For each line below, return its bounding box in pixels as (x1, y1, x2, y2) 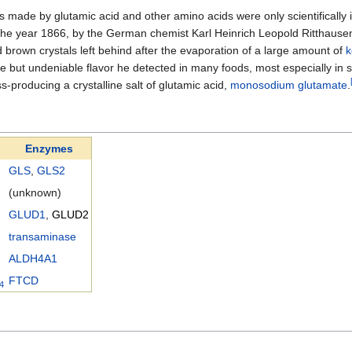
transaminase (9, 230, 76, 244)
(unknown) (9, 186, 61, 200)
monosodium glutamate (230, 78, 347, 91)
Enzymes (24, 142, 73, 156)
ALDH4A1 (9, 252, 57, 266)
